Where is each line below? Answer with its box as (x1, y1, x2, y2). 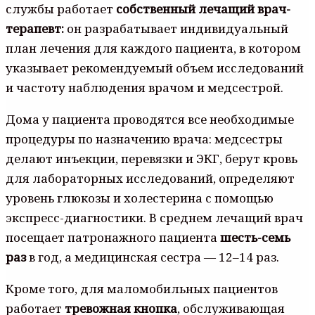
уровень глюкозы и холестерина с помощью (6, 190, 274, 207)
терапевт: (6, 20, 64, 37)
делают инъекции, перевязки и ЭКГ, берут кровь (6, 150, 297, 167)
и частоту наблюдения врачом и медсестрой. (6, 79, 283, 96)
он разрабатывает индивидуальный (64, 20, 288, 37)
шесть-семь (220, 229, 290, 246)
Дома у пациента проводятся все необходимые (6, 111, 294, 128)
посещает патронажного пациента (6, 229, 220, 246)
